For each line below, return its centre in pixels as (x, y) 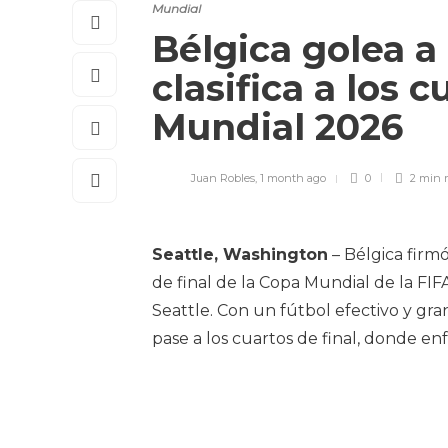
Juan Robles (223, 177)
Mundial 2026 (282, 127)
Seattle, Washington (240, 255)
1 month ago (293, 177)
